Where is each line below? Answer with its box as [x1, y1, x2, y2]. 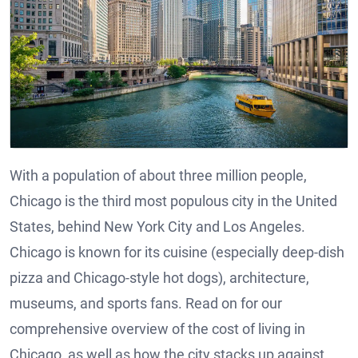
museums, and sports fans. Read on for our [10, 295, 282, 312]
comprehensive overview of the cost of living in [10, 320, 305, 338]
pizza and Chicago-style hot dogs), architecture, [10, 269, 309, 287]
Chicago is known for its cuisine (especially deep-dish [10, 244, 344, 261]
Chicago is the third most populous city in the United [10, 193, 337, 210]
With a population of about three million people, [10, 167, 307, 185]
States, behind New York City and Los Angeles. [10, 218, 305, 236]
